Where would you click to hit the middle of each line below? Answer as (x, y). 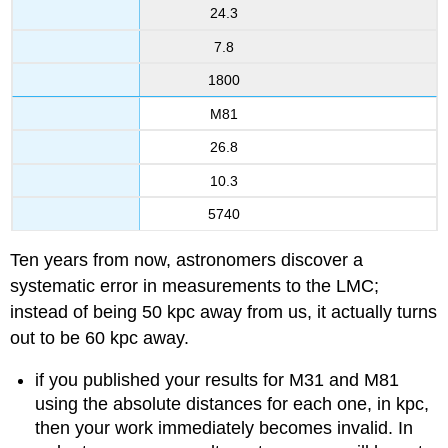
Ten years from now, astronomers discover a (187, 259)
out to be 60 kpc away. (100, 337)
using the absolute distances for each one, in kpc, (232, 404)
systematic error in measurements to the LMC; (195, 285)
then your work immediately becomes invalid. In (224, 428)
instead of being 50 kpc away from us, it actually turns (224, 311)
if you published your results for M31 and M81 (217, 380)
